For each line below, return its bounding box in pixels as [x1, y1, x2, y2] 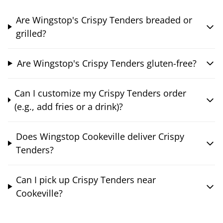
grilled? [15, 27, 46, 39]
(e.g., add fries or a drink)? [14, 100, 123, 112]
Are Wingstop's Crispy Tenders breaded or [15, 13, 192, 26]
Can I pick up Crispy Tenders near [16, 173, 156, 186]
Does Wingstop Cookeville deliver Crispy [15, 130, 184, 142]
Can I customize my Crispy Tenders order [14, 87, 187, 99]
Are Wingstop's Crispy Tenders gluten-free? [16, 57, 197, 69]
